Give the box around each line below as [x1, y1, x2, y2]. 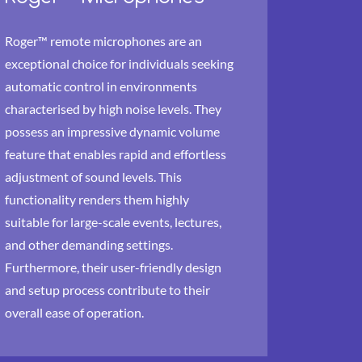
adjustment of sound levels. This [5, 169, 182, 184]
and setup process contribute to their [5, 282, 210, 297]
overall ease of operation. [5, 305, 144, 320]
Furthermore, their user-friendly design [5, 259, 221, 275]
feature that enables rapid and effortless [5, 146, 226, 162]
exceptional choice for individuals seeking [5, 56, 234, 71]
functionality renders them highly [5, 192, 189, 207]
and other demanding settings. [5, 237, 173, 252]
